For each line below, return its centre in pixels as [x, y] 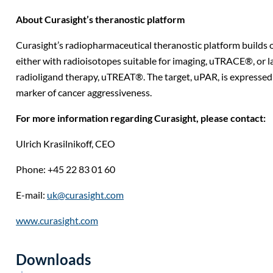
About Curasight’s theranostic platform [100, 19]
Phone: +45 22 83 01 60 [66, 169]
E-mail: [31, 195]
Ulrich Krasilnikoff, [55, 144]
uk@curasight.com [85, 195]
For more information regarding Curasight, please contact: [141, 118]
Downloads [53, 259]
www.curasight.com [57, 220]
